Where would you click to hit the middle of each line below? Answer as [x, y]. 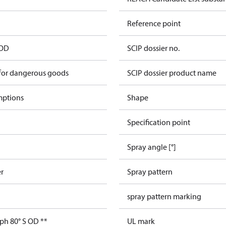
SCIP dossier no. [153, 48]
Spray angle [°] [152, 147]
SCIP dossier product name [172, 73]
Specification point [159, 122]
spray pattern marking [164, 196]
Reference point [154, 23]
